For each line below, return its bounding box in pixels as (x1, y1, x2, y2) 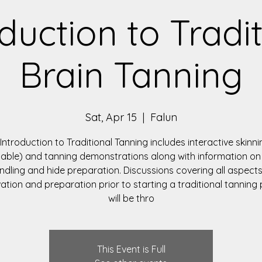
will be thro (108, 192, 154, 205)
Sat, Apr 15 (85, 111, 137, 125)
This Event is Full (96, 243, 166, 256)
